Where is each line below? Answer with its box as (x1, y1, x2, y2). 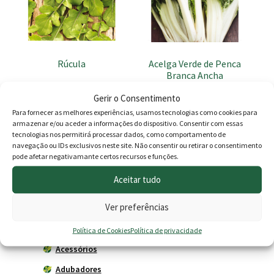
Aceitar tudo (113, 173, 161, 185)
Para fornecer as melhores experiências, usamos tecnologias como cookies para (12, 107, 257, 116)
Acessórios (55, 243, 97, 255)
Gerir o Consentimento (94, 92, 180, 103)
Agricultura (28, 203, 72, 215)
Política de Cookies (72, 225, 130, 234)
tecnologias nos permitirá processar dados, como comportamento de (12, 129, 226, 138)
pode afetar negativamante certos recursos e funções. (12, 151, 179, 160)
